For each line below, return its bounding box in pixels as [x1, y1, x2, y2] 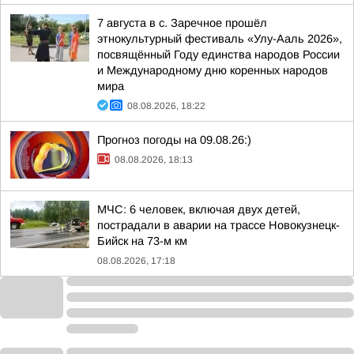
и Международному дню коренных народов [97, 64, 328, 77]
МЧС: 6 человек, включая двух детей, [97, 203, 300, 216]
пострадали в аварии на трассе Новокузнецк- [97, 219, 340, 232]
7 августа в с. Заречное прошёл [97, 17, 267, 29]
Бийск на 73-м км [97, 235, 187, 247]
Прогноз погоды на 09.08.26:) [97, 134, 251, 146]
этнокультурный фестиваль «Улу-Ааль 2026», [97, 32, 342, 45]
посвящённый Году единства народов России [97, 48, 340, 61]
